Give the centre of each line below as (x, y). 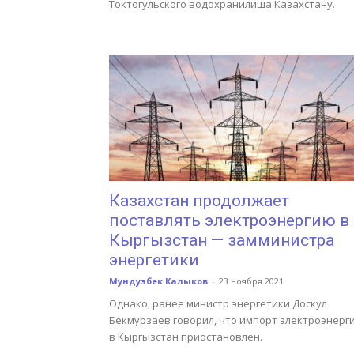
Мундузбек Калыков (158, 281)
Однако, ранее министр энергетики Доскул (218, 303)
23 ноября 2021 (251, 281)
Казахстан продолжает (199, 201)
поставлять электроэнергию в (229, 220)
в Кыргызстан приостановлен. (186, 337)
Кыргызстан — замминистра (222, 240)
